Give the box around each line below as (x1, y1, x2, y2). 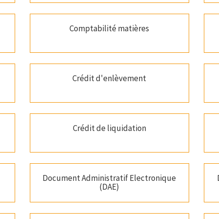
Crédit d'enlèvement (72, 73, 147, 84)
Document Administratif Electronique (43, 173, 176, 184)
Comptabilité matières (69, 23, 150, 34)
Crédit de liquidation (72, 123, 146, 134)
